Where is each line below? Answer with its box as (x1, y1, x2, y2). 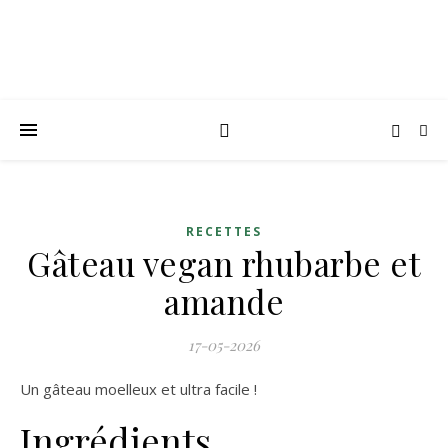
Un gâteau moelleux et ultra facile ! (31, 379, 257, 399)
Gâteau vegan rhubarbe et (27, 241, 421, 285)
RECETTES (186, 223, 262, 240)
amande (164, 279, 284, 323)
